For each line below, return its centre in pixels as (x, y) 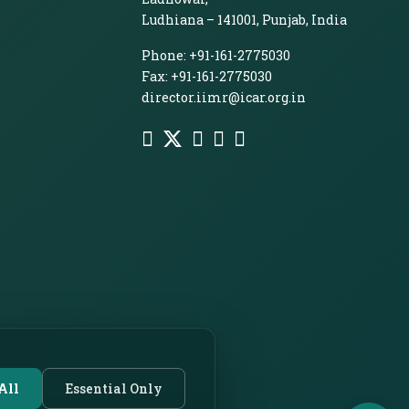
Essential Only (114, 388)
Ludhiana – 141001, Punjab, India (244, 20)
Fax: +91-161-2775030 (206, 76)
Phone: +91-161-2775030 (215, 55)
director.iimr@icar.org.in (223, 97)
